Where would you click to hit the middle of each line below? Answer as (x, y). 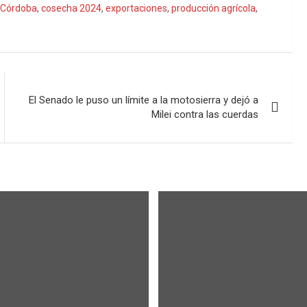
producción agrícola (213, 8)
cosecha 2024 (71, 8)
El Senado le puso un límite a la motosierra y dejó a (144, 100)
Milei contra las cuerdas (205, 114)
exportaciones (136, 8)
